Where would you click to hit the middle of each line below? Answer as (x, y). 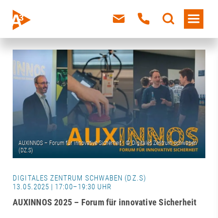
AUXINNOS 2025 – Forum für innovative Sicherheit (105, 202)
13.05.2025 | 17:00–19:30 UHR (62, 187)
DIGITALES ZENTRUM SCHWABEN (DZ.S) (79, 178)
